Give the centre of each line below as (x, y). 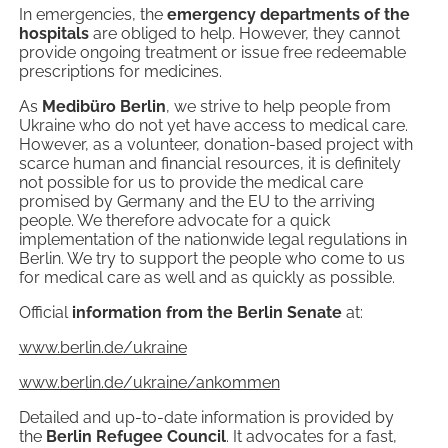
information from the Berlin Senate (206, 313)
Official (45, 313)
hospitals (53, 34)
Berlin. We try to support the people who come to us (211, 259)
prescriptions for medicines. (120, 72)
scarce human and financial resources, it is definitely (209, 164)
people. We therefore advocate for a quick (174, 221)
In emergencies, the (92, 15)
